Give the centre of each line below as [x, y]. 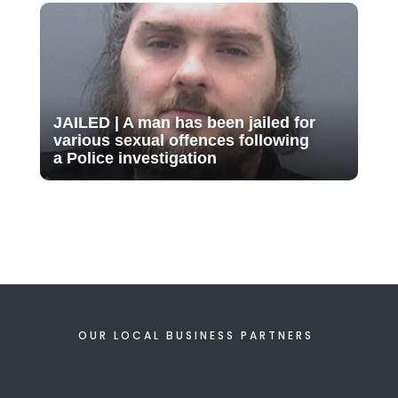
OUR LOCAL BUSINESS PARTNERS [199, 335]
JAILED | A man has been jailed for [184, 122]
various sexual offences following [181, 140]
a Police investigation [135, 158]
